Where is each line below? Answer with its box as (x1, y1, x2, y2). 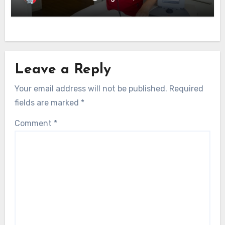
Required (169, 84, 203, 94)
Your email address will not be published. (14, 84, 167, 94)
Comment (14, 118, 54, 128)
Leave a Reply (14, 62, 111, 77)
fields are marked (14, 98, 81, 108)
